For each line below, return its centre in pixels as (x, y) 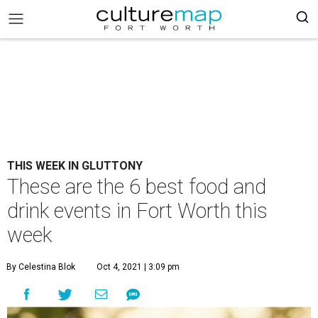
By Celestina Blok (41, 267)
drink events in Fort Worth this (137, 211)
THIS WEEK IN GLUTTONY (75, 166)
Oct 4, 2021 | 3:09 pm (138, 267)
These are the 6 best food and (137, 187)
